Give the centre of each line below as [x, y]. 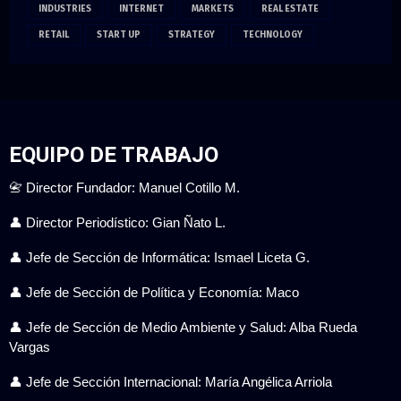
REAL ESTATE [290, 9]
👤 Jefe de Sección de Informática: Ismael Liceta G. [159, 258]
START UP [119, 35]
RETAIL [54, 35]
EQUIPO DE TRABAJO [114, 155]
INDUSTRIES [65, 9]
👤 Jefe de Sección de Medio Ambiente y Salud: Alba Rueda [183, 328]
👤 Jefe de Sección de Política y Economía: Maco [154, 293]
